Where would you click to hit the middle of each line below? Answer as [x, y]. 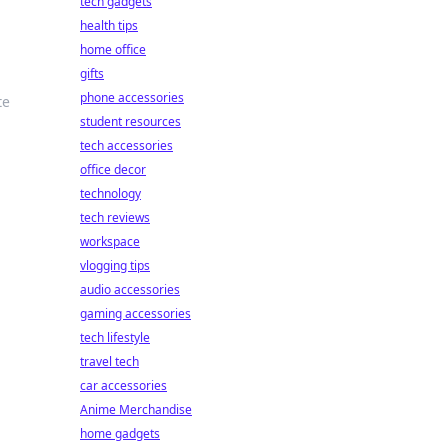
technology [110, 193]
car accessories [123, 385]
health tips [109, 25]
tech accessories [126, 145]
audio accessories [130, 289]
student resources [130, 121]
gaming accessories [135, 313]
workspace [110, 241]
